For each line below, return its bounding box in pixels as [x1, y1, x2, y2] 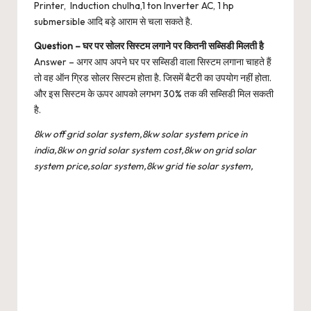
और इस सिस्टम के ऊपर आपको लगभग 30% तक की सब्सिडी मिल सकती [34, 87, 274, 100]
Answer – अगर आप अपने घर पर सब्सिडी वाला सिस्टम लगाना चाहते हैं [34, 55, 271, 68]
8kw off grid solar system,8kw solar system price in [34, 127, 247, 140]
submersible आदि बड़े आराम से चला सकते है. [34, 15, 192, 28]
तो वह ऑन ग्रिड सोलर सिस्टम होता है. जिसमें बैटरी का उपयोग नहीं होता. [34, 71, 271, 84]
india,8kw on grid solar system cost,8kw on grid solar [34, 143, 256, 156]
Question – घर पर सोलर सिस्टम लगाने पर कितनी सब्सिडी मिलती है [34, 39, 264, 52]
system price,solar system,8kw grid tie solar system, [34, 159, 255, 172]
